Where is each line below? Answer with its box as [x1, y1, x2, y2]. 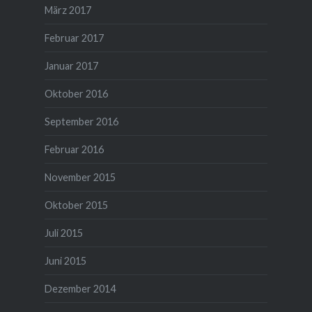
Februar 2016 [44, 143, 104, 156]
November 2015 [44, 171, 116, 184]
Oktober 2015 [44, 199, 108, 212]
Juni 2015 [44, 255, 86, 267]
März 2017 [44, 4, 91, 17]
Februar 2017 [44, 32, 104, 45]
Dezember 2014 [44, 283, 116, 295]
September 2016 [44, 116, 118, 128]
